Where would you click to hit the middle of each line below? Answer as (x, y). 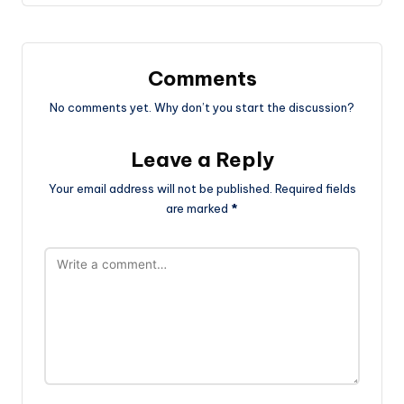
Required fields (315, 188)
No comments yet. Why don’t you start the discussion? (202, 107)
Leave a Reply (202, 160)
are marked (198, 208)
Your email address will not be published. (160, 188)
